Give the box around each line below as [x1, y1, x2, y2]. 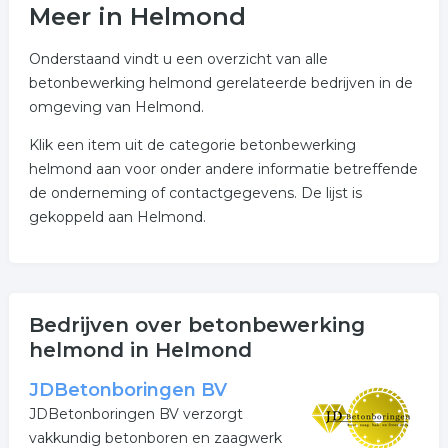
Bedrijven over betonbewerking [28, 313, 365, 337]
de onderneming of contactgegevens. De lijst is [28, 184, 362, 202]
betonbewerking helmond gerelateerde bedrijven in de [28, 74, 413, 92]
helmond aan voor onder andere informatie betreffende [28, 160, 418, 178]
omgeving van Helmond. [28, 98, 204, 116]
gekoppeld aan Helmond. [28, 208, 206, 226]
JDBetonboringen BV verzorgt [28, 405, 243, 423]
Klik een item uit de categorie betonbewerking [28, 136, 356, 154]
